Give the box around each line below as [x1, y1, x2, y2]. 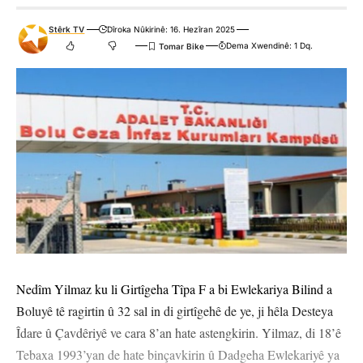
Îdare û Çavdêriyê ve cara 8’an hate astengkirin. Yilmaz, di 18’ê [16, 324, 341, 342]
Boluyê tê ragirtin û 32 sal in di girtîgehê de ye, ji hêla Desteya [16, 302, 333, 320]
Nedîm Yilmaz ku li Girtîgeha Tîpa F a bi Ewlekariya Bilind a [16, 280, 332, 298]
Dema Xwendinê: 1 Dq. [226, 41, 314, 51]
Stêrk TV [49, 24, 85, 35]
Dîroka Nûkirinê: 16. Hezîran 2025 [106, 24, 235, 35]
